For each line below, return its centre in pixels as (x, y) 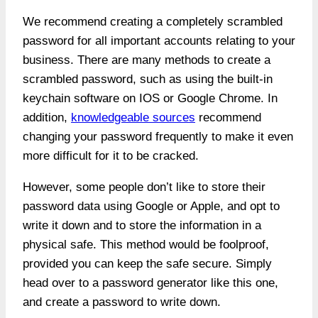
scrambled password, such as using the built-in (148, 79)
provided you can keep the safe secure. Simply (147, 264)
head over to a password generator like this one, (150, 283)
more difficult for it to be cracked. (113, 156)
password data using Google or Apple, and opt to (151, 207)
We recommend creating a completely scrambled (153, 22)
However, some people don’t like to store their (144, 187)
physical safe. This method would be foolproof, (146, 245)
